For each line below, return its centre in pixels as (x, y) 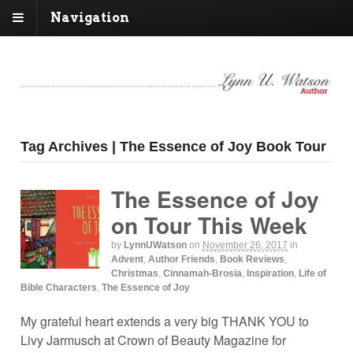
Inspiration (270, 274)
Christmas (134, 274)
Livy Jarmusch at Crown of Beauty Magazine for (153, 340)
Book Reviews (252, 260)
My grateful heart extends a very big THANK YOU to (164, 321)
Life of (312, 274)
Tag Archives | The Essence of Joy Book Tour (173, 147)
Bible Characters (58, 288)
